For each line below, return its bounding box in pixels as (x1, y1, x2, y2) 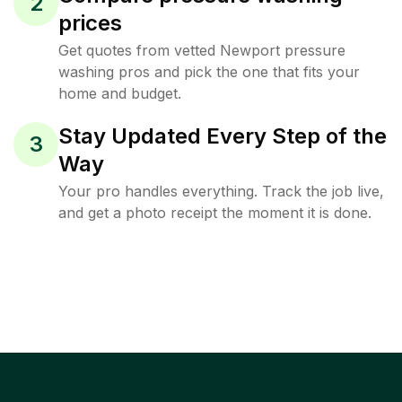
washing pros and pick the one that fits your (58, 63, 360, 81)
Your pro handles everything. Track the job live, (58, 182, 384, 200)
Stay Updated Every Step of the (58, 123, 387, 149)
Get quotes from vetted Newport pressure (58, 41, 345, 59)
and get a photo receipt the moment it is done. (58, 204, 371, 222)
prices (58, 10, 122, 36)
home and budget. (58, 84, 181, 102)
